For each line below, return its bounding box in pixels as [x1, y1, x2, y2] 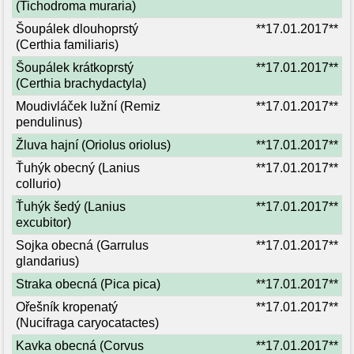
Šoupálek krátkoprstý [16, 61, 134, 74]
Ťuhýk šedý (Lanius [16, 200, 126, 213]
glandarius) [16, 254, 79, 268]
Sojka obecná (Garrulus [16, 239, 149, 252]
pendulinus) [16, 115, 82, 129]
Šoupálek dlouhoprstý [16, 22, 138, 36]
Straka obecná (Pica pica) [16, 277, 160, 291]
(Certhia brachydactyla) [16, 77, 146, 90]
